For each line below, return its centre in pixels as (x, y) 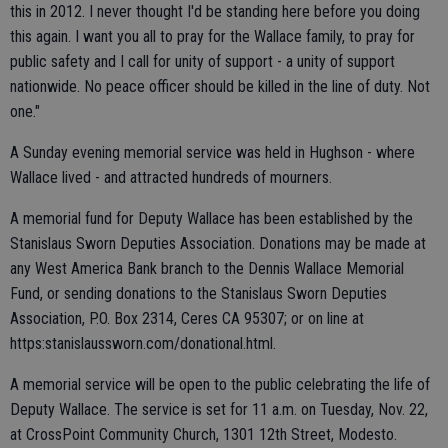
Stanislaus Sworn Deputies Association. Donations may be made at (218, 243)
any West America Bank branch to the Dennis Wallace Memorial (207, 268)
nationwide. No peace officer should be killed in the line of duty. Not (220, 86)
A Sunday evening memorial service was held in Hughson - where (212, 152)
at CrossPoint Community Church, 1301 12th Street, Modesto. (203, 434)
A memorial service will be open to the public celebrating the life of (220, 384)
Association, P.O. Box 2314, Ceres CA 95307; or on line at (187, 318)
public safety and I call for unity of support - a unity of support (202, 61)
